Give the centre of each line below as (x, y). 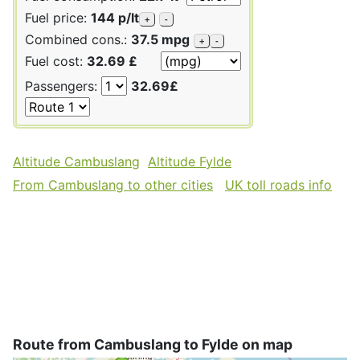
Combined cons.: (78, 39)
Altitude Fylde (190, 161)
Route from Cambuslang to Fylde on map (153, 344)
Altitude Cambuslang (76, 161)
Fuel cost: (56, 61)
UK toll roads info (278, 184)
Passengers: (63, 86)
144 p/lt (115, 17)
